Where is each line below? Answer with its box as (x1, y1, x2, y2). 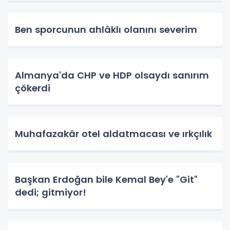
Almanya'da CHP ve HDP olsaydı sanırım (15, 68, 209, 82)
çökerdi (15, 81, 50, 94)
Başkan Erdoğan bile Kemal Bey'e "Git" (15, 172, 198, 186)
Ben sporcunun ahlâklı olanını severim (15, 23, 197, 36)
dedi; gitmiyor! (15, 185, 86, 199)
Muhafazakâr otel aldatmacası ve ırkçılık (15, 127, 212, 140)
